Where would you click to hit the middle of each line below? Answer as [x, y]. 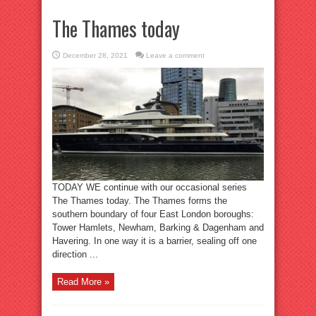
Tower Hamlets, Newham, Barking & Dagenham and [158, 227]
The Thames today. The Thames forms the [140, 201]
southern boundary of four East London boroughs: [153, 214]
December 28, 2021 [95, 55]
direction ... [75, 254]
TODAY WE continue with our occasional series [150, 187]
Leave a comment [175, 55]
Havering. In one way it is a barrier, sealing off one [154, 241]
